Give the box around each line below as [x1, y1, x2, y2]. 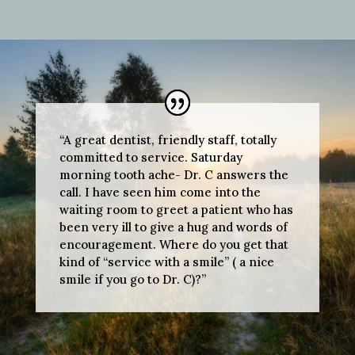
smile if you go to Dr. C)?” [59, 272, 206, 288]
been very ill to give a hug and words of [59, 219, 288, 235]
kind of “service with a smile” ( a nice [59, 254, 274, 270]
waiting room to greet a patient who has [59, 202, 293, 218]
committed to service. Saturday [59, 150, 242, 166]
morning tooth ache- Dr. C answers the [59, 167, 288, 183]
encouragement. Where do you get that [59, 237, 288, 253]
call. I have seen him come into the [59, 185, 261, 200]
